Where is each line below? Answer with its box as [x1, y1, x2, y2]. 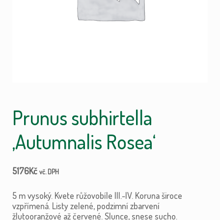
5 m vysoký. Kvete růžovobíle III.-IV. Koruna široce [12, 190, 182, 201]
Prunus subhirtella [12, 105, 152, 130]
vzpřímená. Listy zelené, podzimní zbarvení [12, 200, 160, 212]
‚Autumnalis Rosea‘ [12, 129, 156, 154]
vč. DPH [39, 167, 59, 176]
